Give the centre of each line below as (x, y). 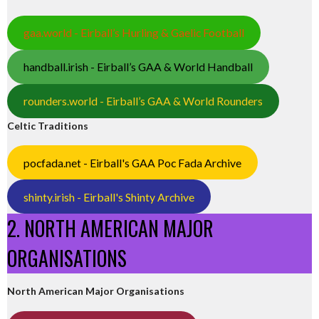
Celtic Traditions (48, 125)
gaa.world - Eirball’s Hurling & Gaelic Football (134, 33)
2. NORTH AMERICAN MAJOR (110, 229)
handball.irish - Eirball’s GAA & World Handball (138, 67)
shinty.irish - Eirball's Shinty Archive (109, 197)
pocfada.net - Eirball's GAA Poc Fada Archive (132, 162)
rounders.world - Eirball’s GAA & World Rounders (143, 101)
